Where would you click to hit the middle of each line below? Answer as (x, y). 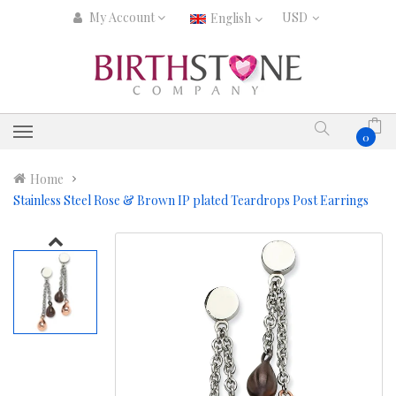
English (232, 19)
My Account (122, 17)
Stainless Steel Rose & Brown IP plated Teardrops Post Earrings (191, 200)
